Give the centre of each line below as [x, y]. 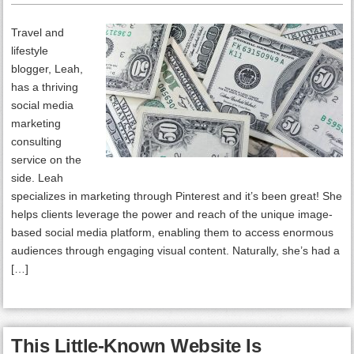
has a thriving [45, 87]
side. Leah [38, 178]
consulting [37, 141]
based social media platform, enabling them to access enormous [173, 232]
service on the [47, 160]
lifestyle [30, 51]
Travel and [38, 32]
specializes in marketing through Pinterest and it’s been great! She [177, 196]
